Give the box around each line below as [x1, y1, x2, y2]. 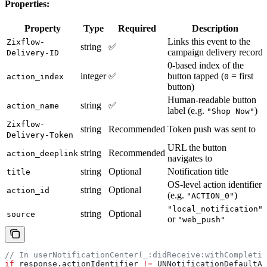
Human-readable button [167, 94, 256, 105]
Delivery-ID [7, 48, 59, 57]
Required [117, 23, 156, 33]
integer [80, 70, 106, 81]
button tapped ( [167, 70, 224, 81]
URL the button [167, 142, 226, 153]
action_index [7, 72, 64, 81]
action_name [7, 101, 59, 110]
